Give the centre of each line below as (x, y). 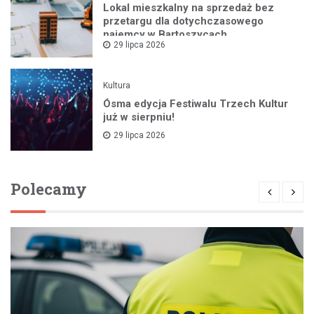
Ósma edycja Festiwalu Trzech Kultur (196, 103)
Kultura (117, 85)
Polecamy (49, 189)
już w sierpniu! (139, 117)
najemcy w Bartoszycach (165, 34)
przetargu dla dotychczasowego (184, 21)
